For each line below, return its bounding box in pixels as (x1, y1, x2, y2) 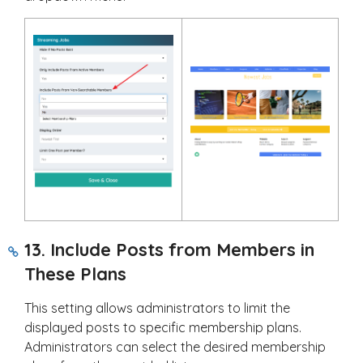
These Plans (24, 263, 126, 286)
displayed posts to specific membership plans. (24, 319, 301, 336)
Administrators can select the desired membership (24, 339, 326, 356)
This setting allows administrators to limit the (24, 300, 290, 317)
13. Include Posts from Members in (24, 238, 314, 262)
